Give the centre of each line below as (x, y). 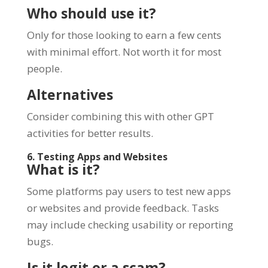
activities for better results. (90, 133)
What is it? (63, 169)
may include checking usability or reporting (130, 224)
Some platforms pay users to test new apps (129, 191)
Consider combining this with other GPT (120, 116)
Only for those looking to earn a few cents (124, 35)
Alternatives (70, 94)
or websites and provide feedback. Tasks (123, 208)
